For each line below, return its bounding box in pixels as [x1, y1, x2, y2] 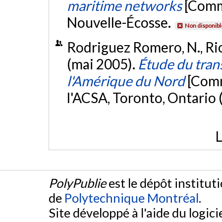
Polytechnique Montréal [64, 190, 199, 205]
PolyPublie [49, 175, 106, 190]
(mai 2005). [66, 55, 138, 72]
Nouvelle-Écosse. [66, 14, 173, 31]
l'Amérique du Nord [66, 72, 185, 89]
